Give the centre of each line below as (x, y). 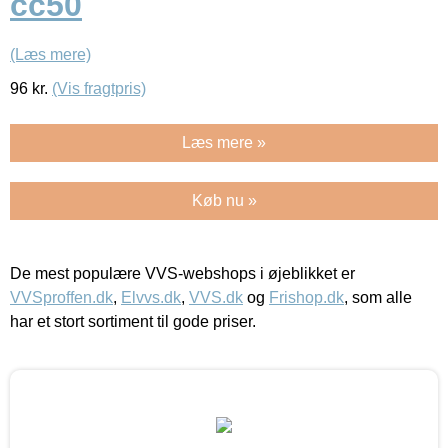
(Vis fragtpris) (99, 88)
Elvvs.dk (151, 297)
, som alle (378, 297)
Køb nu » (224, 200)
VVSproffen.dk (61, 297)
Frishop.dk (306, 297)
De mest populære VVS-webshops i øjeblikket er (182, 273)
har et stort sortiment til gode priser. (133, 321)
